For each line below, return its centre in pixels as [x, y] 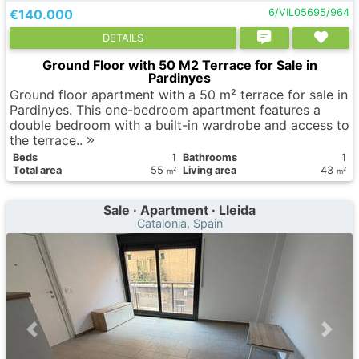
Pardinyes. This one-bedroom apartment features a [165, 110]
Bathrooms [210, 157]
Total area [37, 170]
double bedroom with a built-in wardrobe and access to [179, 125]
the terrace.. [48, 140]
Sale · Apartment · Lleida [179, 210]
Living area [210, 170]
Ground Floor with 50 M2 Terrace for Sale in [179, 65]
